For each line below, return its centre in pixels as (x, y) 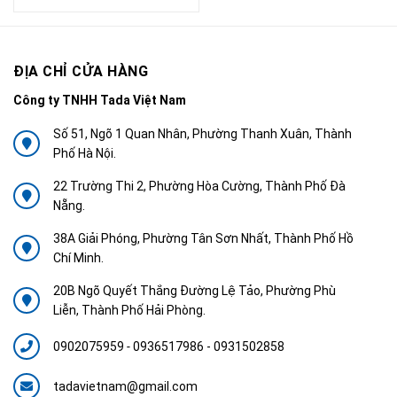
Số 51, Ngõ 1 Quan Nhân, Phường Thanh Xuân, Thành (202, 134)
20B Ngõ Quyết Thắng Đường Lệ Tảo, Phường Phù (195, 291)
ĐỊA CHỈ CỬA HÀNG (81, 71)
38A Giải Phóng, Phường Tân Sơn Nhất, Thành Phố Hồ (203, 238)
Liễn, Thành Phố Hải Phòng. (129, 310)
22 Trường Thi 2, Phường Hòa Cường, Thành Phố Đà (199, 186)
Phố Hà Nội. (85, 153)
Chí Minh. (78, 258)
